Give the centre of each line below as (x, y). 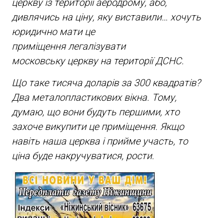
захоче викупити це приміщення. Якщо (98, 126)
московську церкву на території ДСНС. (98, 61)
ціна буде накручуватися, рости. (83, 155)
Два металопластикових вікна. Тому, (94, 97)
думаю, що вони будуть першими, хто (95, 112)
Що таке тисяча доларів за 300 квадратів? (106, 82)
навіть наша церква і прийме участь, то (100, 141)
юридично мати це (53, 31)
